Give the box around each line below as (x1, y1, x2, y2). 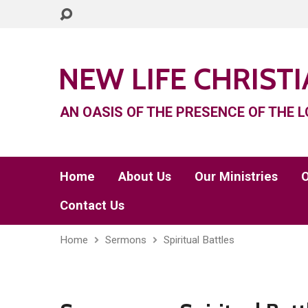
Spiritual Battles (164, 234, 234, 246)
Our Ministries (195, 169, 278, 184)
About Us (118, 169, 171, 184)
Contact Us (60, 198, 124, 212)
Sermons (105, 234, 146, 246)
